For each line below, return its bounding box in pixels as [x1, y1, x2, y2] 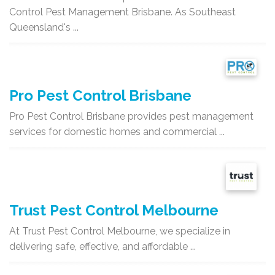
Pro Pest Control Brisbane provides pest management [9, 110, 254, 122]
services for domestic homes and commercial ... [9, 125, 225, 137]
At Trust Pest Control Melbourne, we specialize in [9, 225, 230, 238]
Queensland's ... [9, 21, 79, 33]
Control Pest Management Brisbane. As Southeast [9, 6, 236, 18]
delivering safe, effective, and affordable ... [9, 241, 196, 253]
